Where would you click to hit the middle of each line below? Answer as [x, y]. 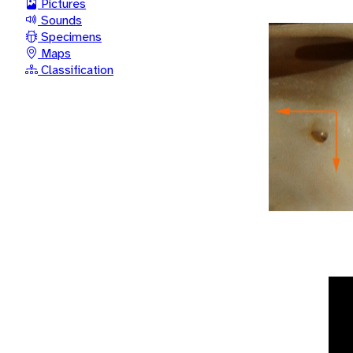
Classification [76, 69]
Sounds [60, 20]
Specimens [70, 36]
